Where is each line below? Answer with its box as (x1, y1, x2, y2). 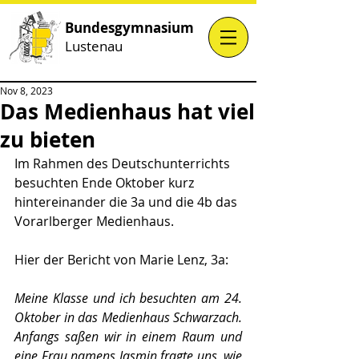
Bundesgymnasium (65, 18, 194, 37)
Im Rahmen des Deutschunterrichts (14, 155, 233, 172)
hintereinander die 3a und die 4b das (14, 193, 240, 211)
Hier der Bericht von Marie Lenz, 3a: (14, 251, 228, 268)
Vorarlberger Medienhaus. (14, 212, 174, 230)
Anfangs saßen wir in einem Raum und (14, 328, 242, 345)
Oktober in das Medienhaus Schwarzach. (14, 309, 242, 326)
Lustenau (65, 37, 123, 55)
